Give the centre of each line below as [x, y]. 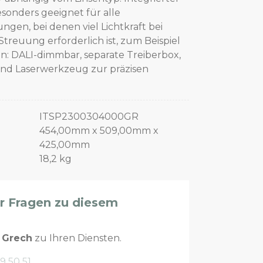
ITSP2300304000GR [89, 116]
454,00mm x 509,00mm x [99, 130]
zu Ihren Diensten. [77, 238]
